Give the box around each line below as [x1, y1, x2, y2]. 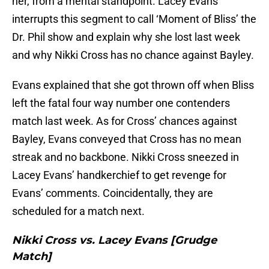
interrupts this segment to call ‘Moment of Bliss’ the [12, 13, 256, 26]
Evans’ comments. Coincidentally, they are [12, 187, 213, 200]
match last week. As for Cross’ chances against [12, 115, 237, 128]
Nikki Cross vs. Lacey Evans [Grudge [12, 234, 217, 247]
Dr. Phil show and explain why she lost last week [12, 31, 240, 44]
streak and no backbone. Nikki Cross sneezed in [12, 151, 239, 164]
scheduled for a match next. [12, 205, 145, 218]
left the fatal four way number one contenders [12, 97, 230, 110]
